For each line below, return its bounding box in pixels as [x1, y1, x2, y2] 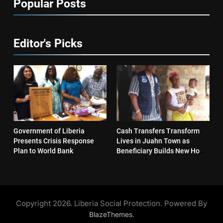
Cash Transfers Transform [116, 126, 200, 135]
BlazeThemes [89, 210, 132, 219]
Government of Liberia [13, 126, 85, 135]
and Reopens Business [116, 156, 188, 165]
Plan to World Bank [13, 146, 73, 155]
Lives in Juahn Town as [116, 136, 190, 145]
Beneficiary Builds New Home [116, 146, 210, 155]
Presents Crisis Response [13, 136, 94, 145]
